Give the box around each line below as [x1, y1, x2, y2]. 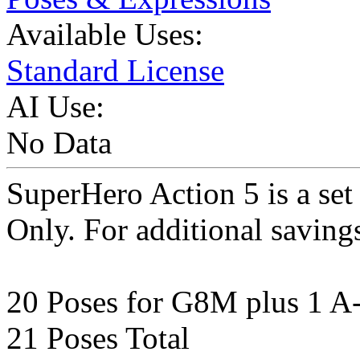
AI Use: [6, 89, 104, 125]
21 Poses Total [6, 321, 190, 356]
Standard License [6, 53, 224, 88]
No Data [6, 125, 112, 161]
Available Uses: [6, 17, 203, 52]
